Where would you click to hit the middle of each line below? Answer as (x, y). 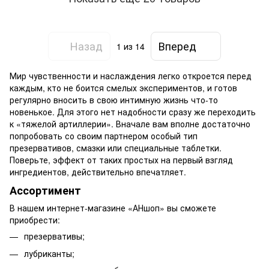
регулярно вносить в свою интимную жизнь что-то (114, 99)
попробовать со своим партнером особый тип (104, 135)
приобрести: (35, 220)
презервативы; (54, 236)
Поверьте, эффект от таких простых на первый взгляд (121, 159)
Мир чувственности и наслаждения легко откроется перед (131, 75)
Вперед (177, 46)
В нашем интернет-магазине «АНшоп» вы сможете (113, 208)
